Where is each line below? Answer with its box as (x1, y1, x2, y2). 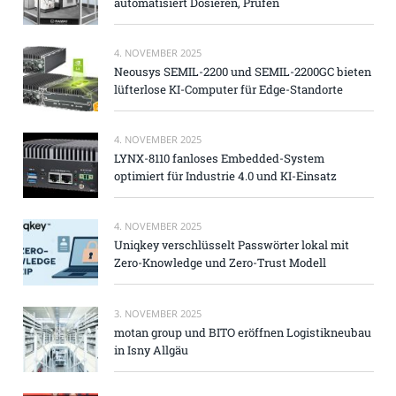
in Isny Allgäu (114, 341, 188, 358)
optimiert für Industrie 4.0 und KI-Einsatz (114, 168, 337, 185)
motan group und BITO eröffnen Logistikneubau (114, 324, 371, 340)
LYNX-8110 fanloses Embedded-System (114, 150, 324, 167)
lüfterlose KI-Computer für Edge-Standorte (114, 81, 343, 98)
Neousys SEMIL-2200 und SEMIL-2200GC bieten (114, 64, 371, 80)
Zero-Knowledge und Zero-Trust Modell (114, 255, 326, 271)
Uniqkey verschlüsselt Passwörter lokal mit (114, 237, 349, 254)
